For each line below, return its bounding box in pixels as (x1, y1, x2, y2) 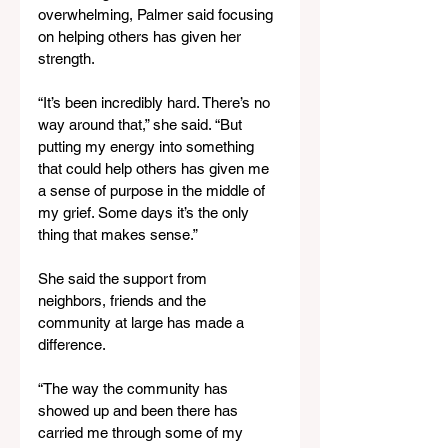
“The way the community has (38, 380, 232, 397)
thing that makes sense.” (38, 226, 198, 243)
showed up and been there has (38, 402, 242, 419)
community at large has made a (38, 314, 248, 331)
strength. (38, 50, 95, 67)
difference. (38, 336, 106, 353)
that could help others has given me (38, 160, 273, 177)
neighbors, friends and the (38, 292, 210, 309)
